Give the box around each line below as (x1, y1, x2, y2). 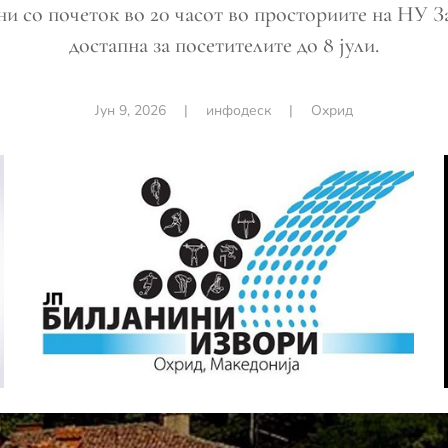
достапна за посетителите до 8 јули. (69, 32, 379, 58)
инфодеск (206, 101, 271, 120)
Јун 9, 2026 (95, 101, 166, 120)
